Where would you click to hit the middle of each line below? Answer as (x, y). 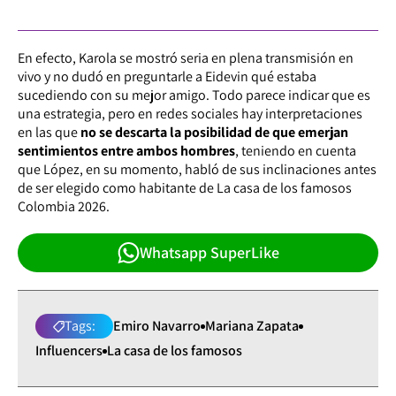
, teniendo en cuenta (296, 151)
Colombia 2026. (64, 207)
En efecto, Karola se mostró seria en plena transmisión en (186, 58)
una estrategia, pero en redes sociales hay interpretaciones (190, 114)
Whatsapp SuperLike (209, 253)
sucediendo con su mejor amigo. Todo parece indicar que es (194, 95)
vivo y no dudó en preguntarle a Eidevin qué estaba (167, 77)
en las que (49, 133)
